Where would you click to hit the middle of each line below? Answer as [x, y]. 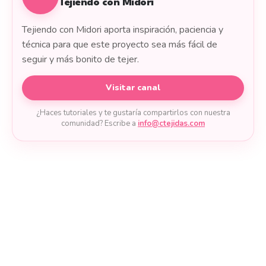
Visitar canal [133, 87]
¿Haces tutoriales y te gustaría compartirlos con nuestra [133, 113]
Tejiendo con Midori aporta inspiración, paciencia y [123, 29]
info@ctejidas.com [171, 123]
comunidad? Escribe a [99, 123]
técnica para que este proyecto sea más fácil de [120, 44]
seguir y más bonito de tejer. [80, 59]
